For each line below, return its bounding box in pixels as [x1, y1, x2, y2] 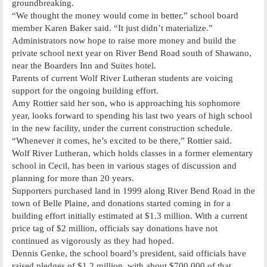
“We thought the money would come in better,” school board [12, 10, 238, 20]
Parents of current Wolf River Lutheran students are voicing [12, 73, 233, 83]
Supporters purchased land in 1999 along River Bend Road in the [12, 185, 255, 195]
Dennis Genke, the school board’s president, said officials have [12, 248, 246, 258]
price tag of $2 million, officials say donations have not [12, 223, 218, 233]
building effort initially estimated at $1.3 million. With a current [12, 210, 247, 221]
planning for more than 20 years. [12, 173, 134, 183]
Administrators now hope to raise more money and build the [12, 35, 236, 45]
